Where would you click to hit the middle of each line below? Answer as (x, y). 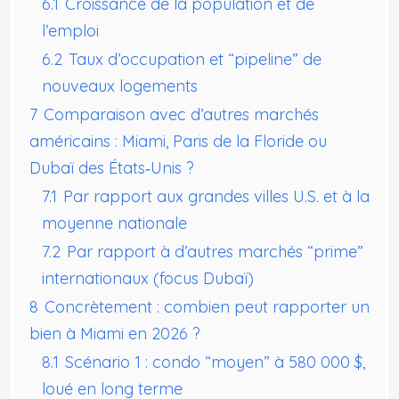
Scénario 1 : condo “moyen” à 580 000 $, (215, 362)
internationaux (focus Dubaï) (148, 278)
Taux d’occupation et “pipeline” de (195, 59)
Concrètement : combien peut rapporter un (207, 306)
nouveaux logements (120, 85)
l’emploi (70, 30)
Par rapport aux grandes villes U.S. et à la (216, 196)
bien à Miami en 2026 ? (115, 333)
